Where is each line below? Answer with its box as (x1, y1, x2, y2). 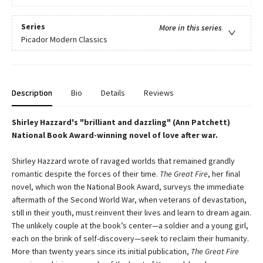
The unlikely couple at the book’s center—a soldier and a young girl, (12, 220, 248, 231)
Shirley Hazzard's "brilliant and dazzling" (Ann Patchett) (12, 117, 230, 128)
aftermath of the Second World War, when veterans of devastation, (12, 194, 247, 205)
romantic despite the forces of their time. (12, 168, 160, 180)
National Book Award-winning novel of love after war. (12, 130, 218, 141)
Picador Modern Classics (21, 33, 107, 45)
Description (12, 87, 52, 99)
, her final (208, 168, 240, 180)
